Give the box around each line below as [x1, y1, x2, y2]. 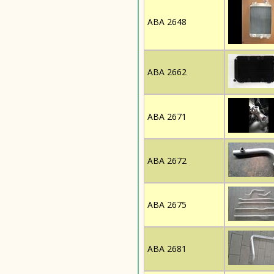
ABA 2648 [147, 16, 187, 28]
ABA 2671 [147, 111, 187, 122]
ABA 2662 [147, 66, 187, 78]
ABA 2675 [147, 199, 187, 210]
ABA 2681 [147, 243, 187, 254]
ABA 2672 [147, 155, 187, 166]
